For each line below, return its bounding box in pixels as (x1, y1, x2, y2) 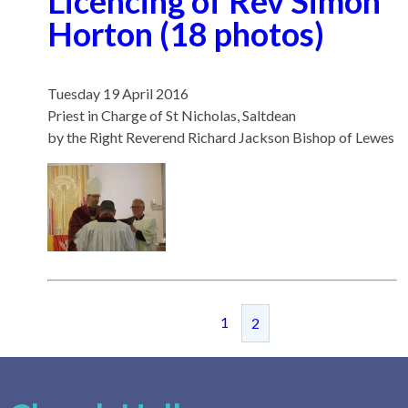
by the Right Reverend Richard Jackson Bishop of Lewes (47, 128, 394, 146)
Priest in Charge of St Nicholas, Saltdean (47, 107, 296, 124)
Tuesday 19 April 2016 (47, 85, 189, 102)
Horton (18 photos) (47, 14, 324, 54)
